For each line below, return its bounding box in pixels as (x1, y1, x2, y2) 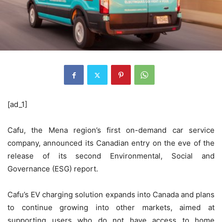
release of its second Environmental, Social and (7, 151, 215, 161)
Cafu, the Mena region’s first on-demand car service (7, 125, 215, 135)
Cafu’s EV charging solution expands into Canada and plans (7, 190, 215, 200)
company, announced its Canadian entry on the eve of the (7, 138, 215, 148)
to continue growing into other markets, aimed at (7, 203, 215, 213)
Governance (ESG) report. (7, 164, 98, 174)
